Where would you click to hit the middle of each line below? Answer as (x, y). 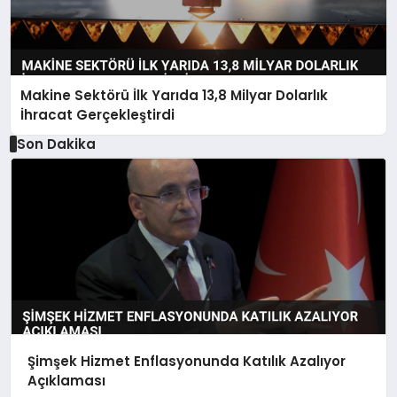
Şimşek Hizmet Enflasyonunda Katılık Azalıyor (186, 361)
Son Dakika (56, 144)
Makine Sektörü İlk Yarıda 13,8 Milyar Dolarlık (175, 95)
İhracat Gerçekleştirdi (98, 114)
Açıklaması (66, 381)
